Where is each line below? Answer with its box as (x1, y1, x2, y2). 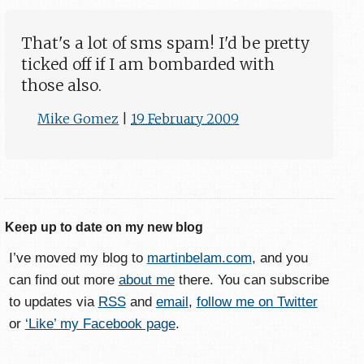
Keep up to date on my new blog (5, 220, 204, 235)
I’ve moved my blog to (8, 250, 147, 266)
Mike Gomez (37, 110, 119, 128)
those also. (20, 75, 102, 95)
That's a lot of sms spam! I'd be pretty (20, 32, 310, 53)
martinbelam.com (146, 250, 252, 266)
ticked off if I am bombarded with (20, 54, 275, 74)
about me (118, 272, 175, 288)
